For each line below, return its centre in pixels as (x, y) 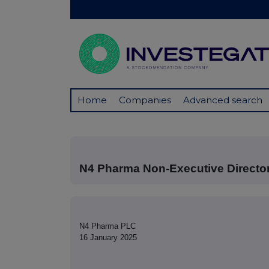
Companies (145, 100)
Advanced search (223, 100)
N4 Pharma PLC (107, 226)
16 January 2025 (108, 237)
